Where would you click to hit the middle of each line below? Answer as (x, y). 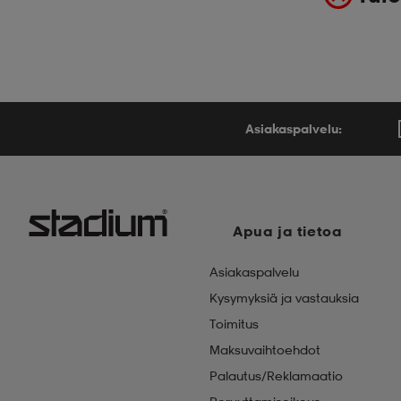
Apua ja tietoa (288, 231)
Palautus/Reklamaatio (276, 375)
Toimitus (234, 324)
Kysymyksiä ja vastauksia (284, 298)
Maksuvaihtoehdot (265, 350)
